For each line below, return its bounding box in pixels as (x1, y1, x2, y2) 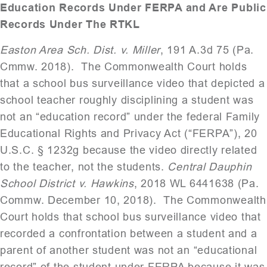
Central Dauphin (167, 160, 252, 173)
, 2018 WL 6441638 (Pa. (133, 177, 259, 190)
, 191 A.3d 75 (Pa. (160, 44, 254, 56)
